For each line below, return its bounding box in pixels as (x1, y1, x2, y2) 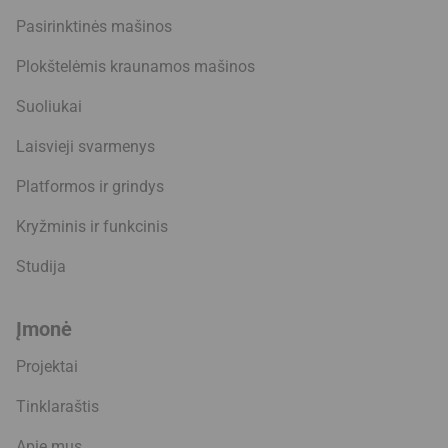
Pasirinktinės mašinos (16, 17, 172, 37)
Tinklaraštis (16, 397, 99, 417)
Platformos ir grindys (16, 177, 164, 197)
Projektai (16, 357, 78, 377)
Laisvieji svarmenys (16, 137, 155, 157)
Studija (16, 257, 66, 277)
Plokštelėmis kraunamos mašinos (16, 57, 255, 77)
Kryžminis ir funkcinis (16, 217, 168, 237)
